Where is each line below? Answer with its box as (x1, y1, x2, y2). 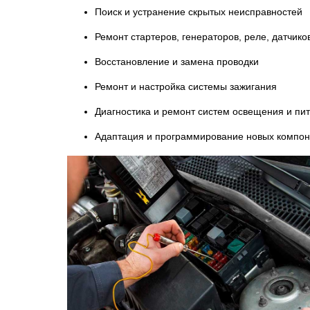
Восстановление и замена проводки (95, 56, 259, 67)
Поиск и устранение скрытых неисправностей (95, 6, 302, 17)
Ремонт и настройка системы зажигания (95, 81, 277, 92)
